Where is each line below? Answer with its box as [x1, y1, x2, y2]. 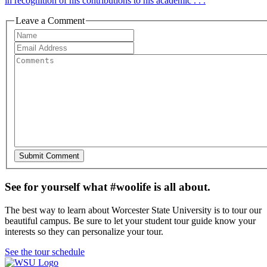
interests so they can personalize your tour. [5, 226, 163, 237]
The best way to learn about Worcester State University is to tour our [5, 204, 262, 215]
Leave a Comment [15, 15, 85, 26]
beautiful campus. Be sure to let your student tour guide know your [5, 215, 256, 226]
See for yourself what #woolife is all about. [5, 181, 210, 194]
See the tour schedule [5, 246, 85, 257]
